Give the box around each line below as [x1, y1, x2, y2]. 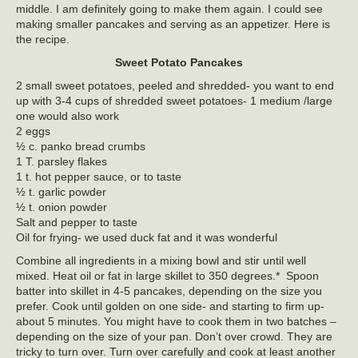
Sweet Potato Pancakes [115, 56, 243, 70]
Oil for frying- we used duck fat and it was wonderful [16, 231, 277, 245]
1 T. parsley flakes [16, 155, 107, 169]
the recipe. [16, 33, 70, 46]
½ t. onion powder [16, 201, 107, 214]
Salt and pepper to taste [16, 216, 137, 229]
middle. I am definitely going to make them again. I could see [16, 2, 323, 16]
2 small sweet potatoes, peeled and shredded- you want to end [16, 79, 334, 93]
